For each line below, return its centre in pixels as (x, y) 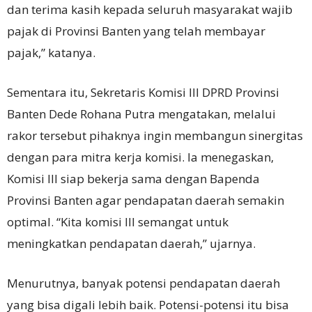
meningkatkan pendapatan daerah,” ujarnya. (131, 243)
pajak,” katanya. (51, 52)
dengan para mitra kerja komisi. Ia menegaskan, (140, 157)
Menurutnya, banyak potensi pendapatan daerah (143, 283)
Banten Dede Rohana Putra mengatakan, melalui (141, 114)
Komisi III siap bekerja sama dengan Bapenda (133, 178)
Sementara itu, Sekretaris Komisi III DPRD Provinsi (143, 92)
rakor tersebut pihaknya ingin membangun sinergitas (155, 135)
